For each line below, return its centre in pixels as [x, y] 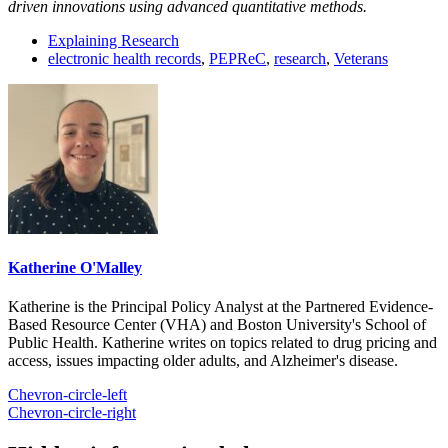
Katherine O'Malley [75, 268]
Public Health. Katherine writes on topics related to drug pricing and [222, 343]
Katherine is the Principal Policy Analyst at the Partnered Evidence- [220, 307]
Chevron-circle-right [72, 413]
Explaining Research [113, 40]
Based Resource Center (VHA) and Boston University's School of [217, 325]
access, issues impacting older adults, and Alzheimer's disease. [203, 361]
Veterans [361, 58]
